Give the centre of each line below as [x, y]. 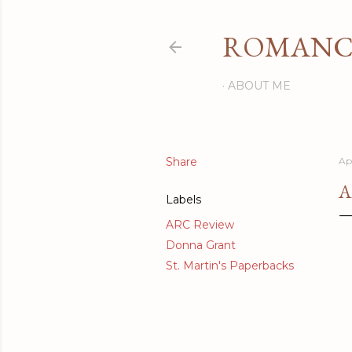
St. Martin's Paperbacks [230, 266]
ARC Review [200, 225]
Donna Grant [201, 245]
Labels [183, 200]
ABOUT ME [259, 86]
